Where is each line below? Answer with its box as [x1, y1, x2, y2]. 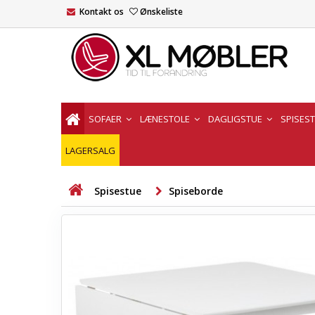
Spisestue [94, 184, 141, 198]
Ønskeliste [140, 6, 183, 18]
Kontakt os [79, 6, 124, 18]
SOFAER [89, 112, 124, 125]
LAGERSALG [65, 143, 115, 157]
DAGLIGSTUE [208, 112, 264, 125]
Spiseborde [169, 184, 223, 198]
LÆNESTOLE [140, 112, 192, 125]
